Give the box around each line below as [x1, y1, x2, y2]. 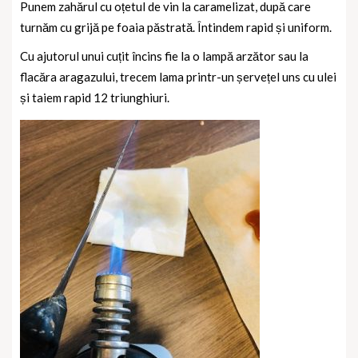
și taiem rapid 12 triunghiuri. [20, 90, 169, 105]
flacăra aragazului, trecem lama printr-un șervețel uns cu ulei [20, 70, 336, 85]
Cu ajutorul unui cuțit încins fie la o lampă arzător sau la [20, 49, 308, 64]
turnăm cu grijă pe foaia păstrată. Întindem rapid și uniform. [20, 20, 332, 35]
